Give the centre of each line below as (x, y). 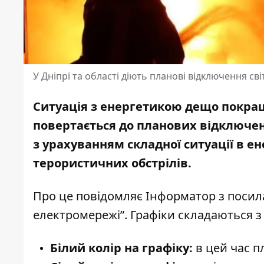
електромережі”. (82, 215)
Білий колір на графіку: (121, 248)
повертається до (85, 126)
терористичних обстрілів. (112, 163)
